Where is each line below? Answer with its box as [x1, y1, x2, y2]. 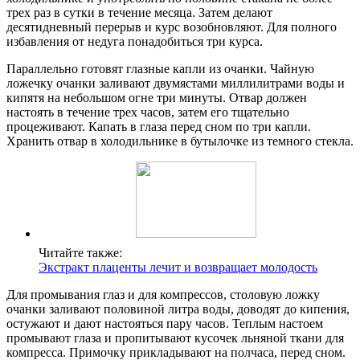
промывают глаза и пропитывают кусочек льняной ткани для [6, 331, 344, 345]
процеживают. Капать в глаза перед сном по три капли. [6, 120, 311, 133]
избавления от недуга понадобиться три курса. [6, 35, 263, 48]
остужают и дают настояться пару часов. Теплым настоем [6, 317, 323, 330]
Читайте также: [39, 246, 122, 260]
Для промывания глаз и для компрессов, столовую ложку [6, 288, 320, 301]
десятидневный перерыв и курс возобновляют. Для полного [6, 20, 337, 34]
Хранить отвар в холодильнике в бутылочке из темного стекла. [6, 134, 354, 148]
